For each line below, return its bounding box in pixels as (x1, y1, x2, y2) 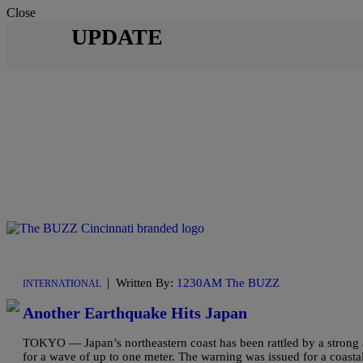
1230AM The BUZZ (177, 276, 280, 290)
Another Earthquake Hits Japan (23, 304, 247, 322)
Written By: (116, 276, 177, 290)
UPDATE (71, 24, 163, 50)
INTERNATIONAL (23, 278, 101, 290)
